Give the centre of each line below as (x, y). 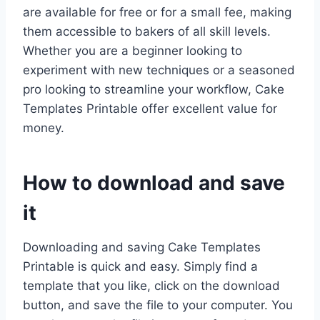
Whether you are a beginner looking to (132, 51)
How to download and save (154, 183)
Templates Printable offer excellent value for (150, 109)
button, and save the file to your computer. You (158, 305)
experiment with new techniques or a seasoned (159, 70)
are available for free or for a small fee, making (157, 12)
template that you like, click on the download (151, 286)
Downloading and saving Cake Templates (142, 247)
